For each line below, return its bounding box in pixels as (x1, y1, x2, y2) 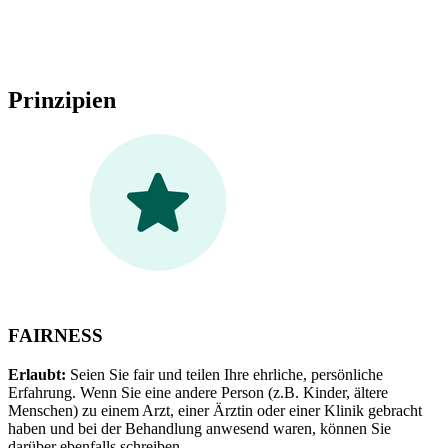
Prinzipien (8, 86, 116, 113)
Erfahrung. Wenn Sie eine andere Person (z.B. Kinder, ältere (8, 384, 388, 401)
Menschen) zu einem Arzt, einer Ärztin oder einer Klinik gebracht (8, 402, 422, 419)
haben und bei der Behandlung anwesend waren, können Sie (8, 420, 391, 437)
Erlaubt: (8, 366, 66, 383)
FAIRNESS (8, 325, 103, 347)
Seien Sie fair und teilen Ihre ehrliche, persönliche (66, 366, 383, 383)
